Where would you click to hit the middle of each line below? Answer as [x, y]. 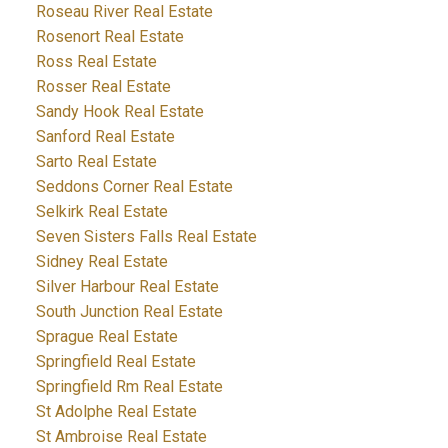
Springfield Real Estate [115, 361]
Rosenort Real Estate [109, 36]
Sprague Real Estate [106, 336]
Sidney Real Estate [101, 261]
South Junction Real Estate [129, 311]
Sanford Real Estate [105, 136]
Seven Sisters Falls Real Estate [146, 236]
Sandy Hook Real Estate [119, 111]
